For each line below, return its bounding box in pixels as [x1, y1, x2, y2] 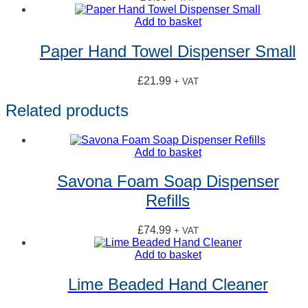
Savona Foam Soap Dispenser [56, 172, 279, 191]
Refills [146, 191, 190, 210]
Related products [5, 100, 129, 120]
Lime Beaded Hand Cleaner [67, 275, 268, 294]
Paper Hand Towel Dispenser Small [40, 41, 296, 60]
